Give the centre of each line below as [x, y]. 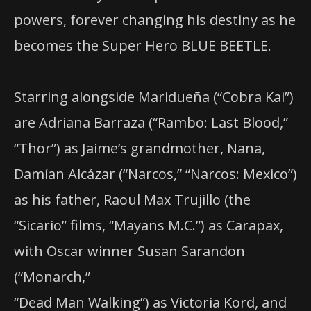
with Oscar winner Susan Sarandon [129, 251]
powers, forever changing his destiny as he [155, 19]
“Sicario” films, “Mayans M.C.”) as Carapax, [149, 225]
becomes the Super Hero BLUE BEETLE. [143, 45]
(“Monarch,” [52, 277]
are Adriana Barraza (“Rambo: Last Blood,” [151, 123]
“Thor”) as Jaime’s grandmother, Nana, [140, 148]
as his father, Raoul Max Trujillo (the [132, 200]
